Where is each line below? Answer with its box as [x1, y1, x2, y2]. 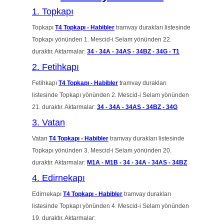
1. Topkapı [32, 6, 73, 16]
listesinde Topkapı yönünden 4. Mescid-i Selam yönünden [32, 202, 189, 209]
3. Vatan [32, 117, 65, 127]
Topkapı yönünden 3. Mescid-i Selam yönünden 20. [32, 147, 171, 154]
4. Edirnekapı [32, 173, 85, 183]
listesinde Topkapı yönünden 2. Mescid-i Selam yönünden [32, 91, 189, 98]
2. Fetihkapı [32, 62, 79, 72]
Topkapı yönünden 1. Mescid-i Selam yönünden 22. [32, 36, 171, 43]
